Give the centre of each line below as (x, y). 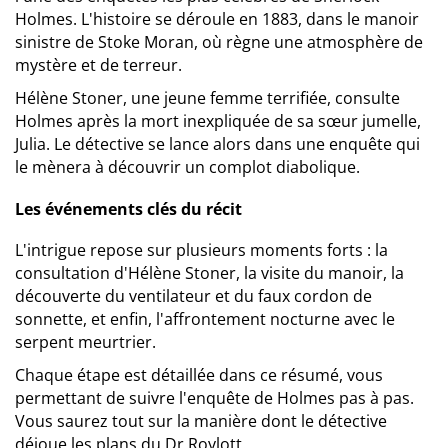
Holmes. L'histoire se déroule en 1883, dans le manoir (217, 19)
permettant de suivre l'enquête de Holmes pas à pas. (214, 398)
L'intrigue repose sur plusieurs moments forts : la (201, 250)
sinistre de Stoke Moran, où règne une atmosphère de (219, 42)
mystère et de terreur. (98, 65)
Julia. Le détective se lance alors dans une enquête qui (217, 144)
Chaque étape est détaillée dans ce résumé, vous (199, 375)
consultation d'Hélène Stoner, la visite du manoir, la (209, 273)
